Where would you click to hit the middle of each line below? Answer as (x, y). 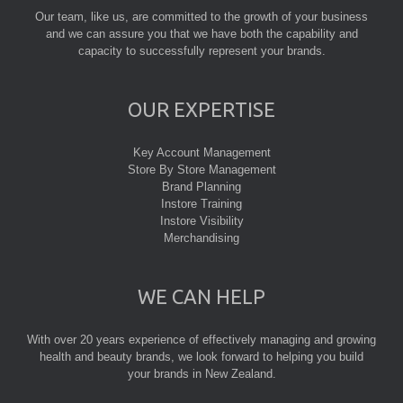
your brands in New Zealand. (201, 374)
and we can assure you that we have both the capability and (201, 34)
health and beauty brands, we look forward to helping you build (201, 357)
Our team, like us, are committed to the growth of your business (201, 17)
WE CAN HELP (201, 297)
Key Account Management (201, 153)
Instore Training (201, 204)
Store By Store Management (201, 170)
